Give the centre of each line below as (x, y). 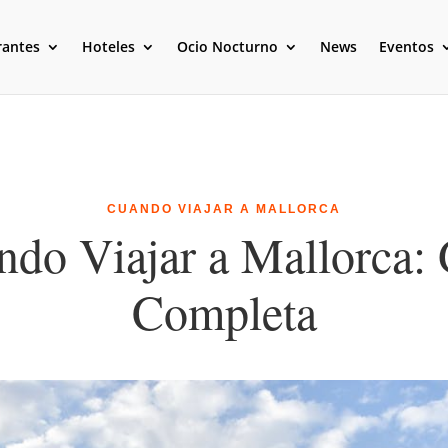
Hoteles (108, 46)
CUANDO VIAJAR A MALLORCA (224, 209)
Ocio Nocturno (227, 46)
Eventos (406, 46)
